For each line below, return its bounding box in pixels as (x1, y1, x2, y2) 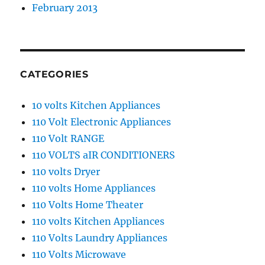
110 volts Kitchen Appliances (32, 215, 165, 228)
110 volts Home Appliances (32, 182, 156, 195)
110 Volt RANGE (32, 132, 105, 145)
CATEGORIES (20, 69, 89, 80)
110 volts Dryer (32, 166, 101, 178)
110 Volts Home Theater (32, 199, 144, 211)
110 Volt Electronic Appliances (32, 116, 172, 128)
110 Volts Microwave (32, 248, 127, 261)
